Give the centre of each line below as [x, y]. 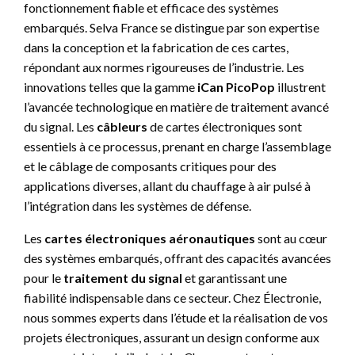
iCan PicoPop [236, 87]
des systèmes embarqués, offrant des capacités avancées [177, 258]
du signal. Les [60, 126]
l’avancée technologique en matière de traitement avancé [176, 107]
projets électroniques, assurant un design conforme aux [172, 337]
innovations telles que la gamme [111, 87]
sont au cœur [291, 238]
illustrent [300, 87]
